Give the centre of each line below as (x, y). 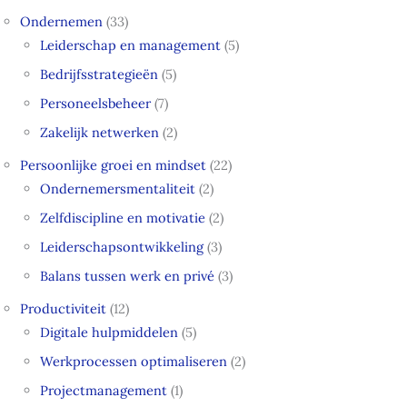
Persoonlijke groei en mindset (114, 164)
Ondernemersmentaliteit (118, 188)
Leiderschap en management (131, 45)
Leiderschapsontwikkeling (122, 246)
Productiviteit (64, 308)
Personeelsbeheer (96, 103)
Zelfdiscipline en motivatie (123, 217)
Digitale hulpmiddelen (109, 332)
